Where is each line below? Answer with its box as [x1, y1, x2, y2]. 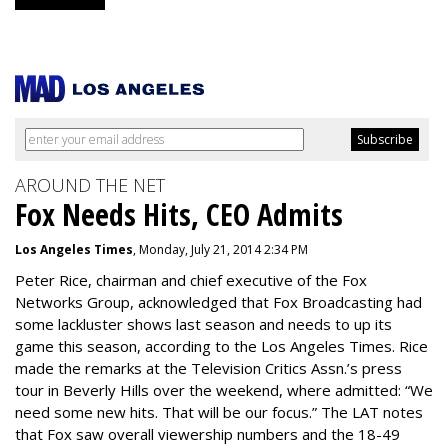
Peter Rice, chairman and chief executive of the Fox [15, 270, 367, 290]
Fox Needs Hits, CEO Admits [15, 194, 343, 235]
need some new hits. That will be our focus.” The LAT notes [15, 402, 423, 422]
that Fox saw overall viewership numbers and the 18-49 [15, 424, 400, 444]
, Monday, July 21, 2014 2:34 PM [133, 241, 308, 258]
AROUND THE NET [15, 173, 165, 197]
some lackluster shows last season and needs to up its [15, 314, 392, 334]
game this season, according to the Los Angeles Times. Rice [15, 336, 428, 356]
